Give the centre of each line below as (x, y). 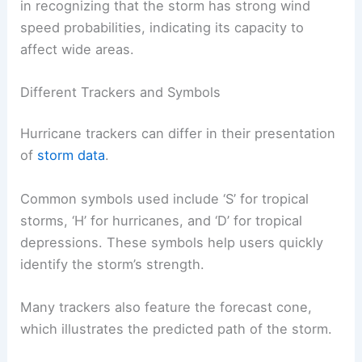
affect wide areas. (78, 49)
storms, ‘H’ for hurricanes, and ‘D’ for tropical (162, 220)
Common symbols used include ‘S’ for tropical (165, 198)
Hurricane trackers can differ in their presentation (178, 134)
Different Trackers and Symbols (121, 92)
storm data (72, 156)
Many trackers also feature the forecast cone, (166, 307)
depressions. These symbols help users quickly (172, 242)
